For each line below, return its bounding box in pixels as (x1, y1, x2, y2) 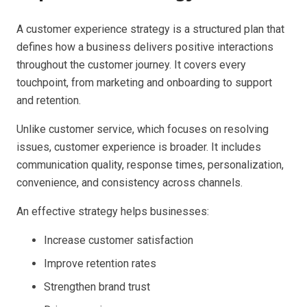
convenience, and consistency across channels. (16, 176, 243, 189)
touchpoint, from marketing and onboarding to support (16, 76, 272, 89)
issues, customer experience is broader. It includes (16, 140, 261, 153)
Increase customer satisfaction (44, 234, 193, 247)
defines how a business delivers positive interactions (16, 40, 273, 53)
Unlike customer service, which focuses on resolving (16, 123, 269, 136)
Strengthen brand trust (44, 280, 150, 293)
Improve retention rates (44, 257, 156, 270)
